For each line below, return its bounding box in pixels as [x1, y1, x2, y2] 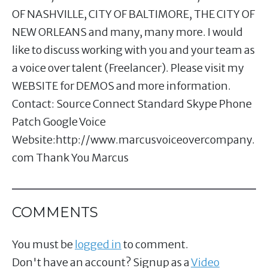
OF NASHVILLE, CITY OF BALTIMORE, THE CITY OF [12, 7, 255, 22]
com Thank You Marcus [12, 151, 129, 165]
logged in [75, 237, 121, 252]
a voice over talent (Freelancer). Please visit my [12, 61, 244, 75]
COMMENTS [12, 203, 98, 221]
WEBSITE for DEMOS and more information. [12, 79, 231, 93]
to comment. [121, 237, 188, 252]
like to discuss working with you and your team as [12, 43, 255, 57]
